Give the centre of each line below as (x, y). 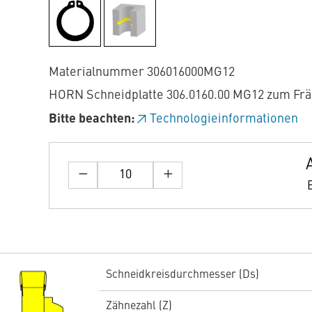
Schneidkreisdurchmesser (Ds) (182, 275)
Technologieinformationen (224, 119)
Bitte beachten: (92, 119)
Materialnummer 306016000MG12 (142, 72)
